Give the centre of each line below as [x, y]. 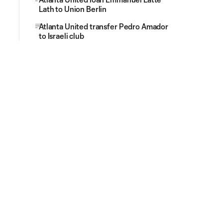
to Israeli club [61, 36]
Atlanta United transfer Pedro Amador [104, 26]
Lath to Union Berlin [73, 9]
